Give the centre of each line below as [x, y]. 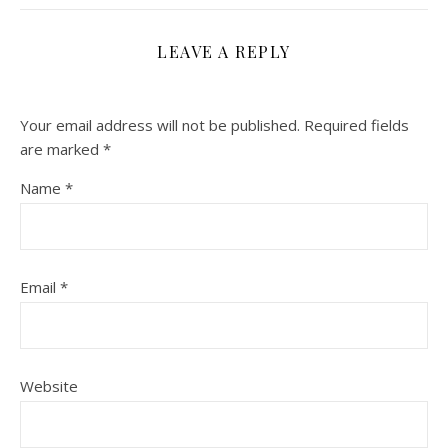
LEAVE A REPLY [224, 51]
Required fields [356, 124]
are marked [61, 148]
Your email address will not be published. [160, 124]
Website [49, 385]
